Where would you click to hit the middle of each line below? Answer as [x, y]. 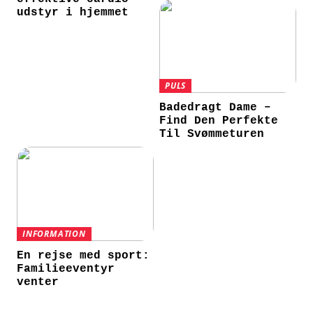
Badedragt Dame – [216, 108]
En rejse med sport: [83, 256]
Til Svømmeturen [212, 134]
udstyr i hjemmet [73, 13]
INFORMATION [54, 234]
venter [38, 283]
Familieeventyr [66, 269]
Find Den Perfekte [219, 121]
